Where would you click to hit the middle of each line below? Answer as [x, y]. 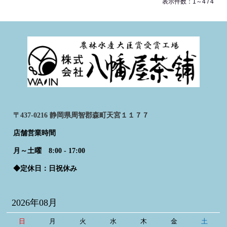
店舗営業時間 [35, 133]
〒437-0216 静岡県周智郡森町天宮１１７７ [81, 116]
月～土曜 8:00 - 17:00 [49, 151]
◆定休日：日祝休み [45, 169]
